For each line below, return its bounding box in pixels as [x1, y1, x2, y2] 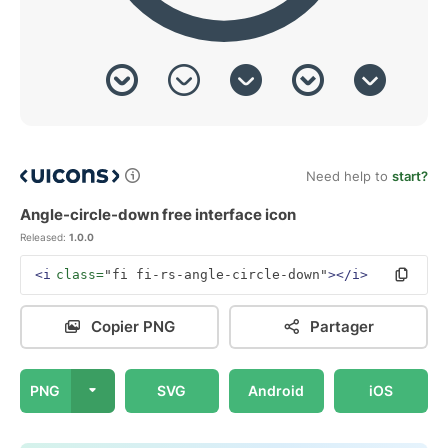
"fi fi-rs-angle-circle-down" [104, 267, 328, 282]
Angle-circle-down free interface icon [20, 205, 296, 224]
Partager [309, 317, 374, 336]
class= [56, 267, 104, 282]
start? [392, 168, 428, 184]
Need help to [306, 168, 392, 184]
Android [248, 382, 305, 399]
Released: [20, 231, 66, 243]
